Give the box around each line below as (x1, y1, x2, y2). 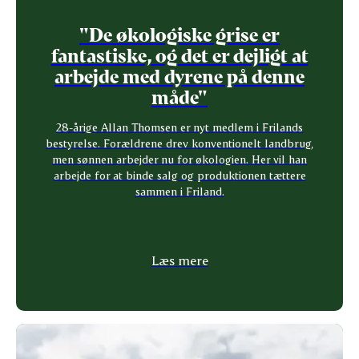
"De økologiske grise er (79, 22, 280, 46)
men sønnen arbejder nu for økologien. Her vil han (52, 151, 307, 166)
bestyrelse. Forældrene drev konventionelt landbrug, (46, 135, 313, 150)
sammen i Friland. (135, 184, 224, 198)
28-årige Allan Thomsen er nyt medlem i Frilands (56, 119, 303, 134)
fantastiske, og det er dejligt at (50, 42, 309, 67)
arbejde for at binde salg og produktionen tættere (53, 167, 306, 182)
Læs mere (151, 252, 208, 268)
